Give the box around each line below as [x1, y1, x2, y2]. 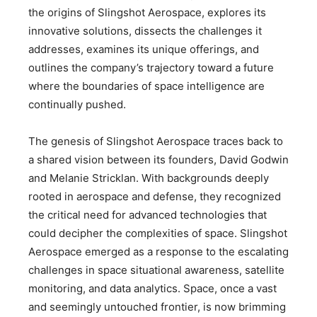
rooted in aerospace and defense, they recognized [28, 189, 281, 203]
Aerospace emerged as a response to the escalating [28, 244, 289, 258]
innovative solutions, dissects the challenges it [28, 23, 262, 38]
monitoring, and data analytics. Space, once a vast [28, 281, 277, 295]
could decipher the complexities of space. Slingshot [28, 226, 287, 240]
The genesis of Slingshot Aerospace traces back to [28, 134, 283, 148]
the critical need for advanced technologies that [28, 207, 267, 221]
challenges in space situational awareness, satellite [28, 263, 284, 277]
